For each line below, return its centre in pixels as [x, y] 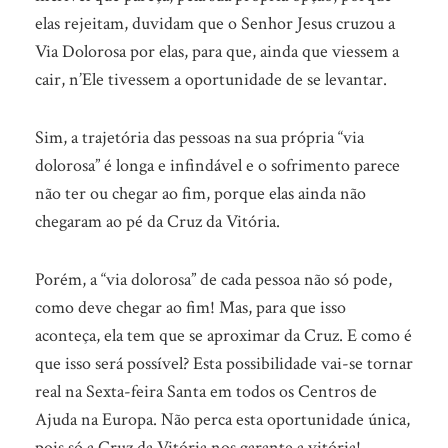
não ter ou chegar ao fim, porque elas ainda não [200, 193]
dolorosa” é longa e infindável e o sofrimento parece [217, 165]
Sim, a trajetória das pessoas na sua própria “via [199, 137]
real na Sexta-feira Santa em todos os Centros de [206, 391]
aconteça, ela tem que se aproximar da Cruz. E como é [223, 335]
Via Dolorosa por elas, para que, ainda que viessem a [217, 51]
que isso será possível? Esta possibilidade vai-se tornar [224, 363]
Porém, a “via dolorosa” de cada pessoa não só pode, [213, 279]
